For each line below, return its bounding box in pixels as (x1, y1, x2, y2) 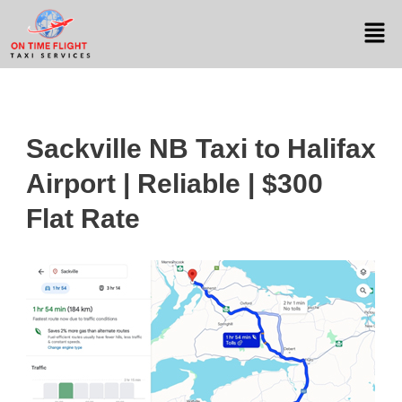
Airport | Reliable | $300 (26, 169, 323, 199)
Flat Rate (26, 204, 140, 234)
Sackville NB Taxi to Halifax (26, 134, 376, 164)
